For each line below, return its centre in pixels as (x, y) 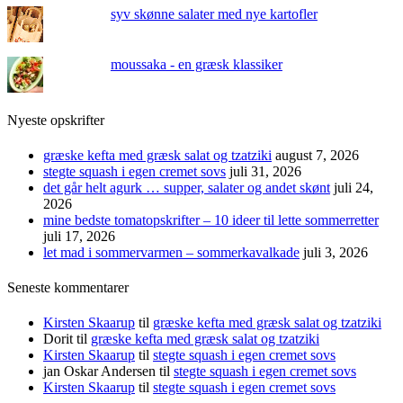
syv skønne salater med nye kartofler (214, 14)
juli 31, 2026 (265, 171)
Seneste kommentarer (68, 288)
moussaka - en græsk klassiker (196, 65)
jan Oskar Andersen (99, 372)
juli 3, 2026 (336, 252)
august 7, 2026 (317, 155)
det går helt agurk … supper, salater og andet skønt (187, 187)
